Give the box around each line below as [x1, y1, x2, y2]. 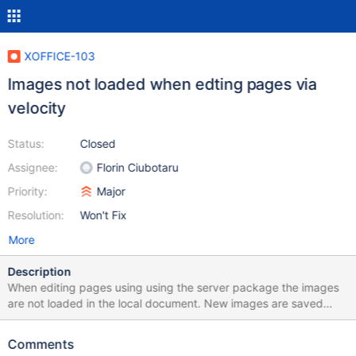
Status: [7, 137, 44, 150]
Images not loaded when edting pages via [7, 75, 317, 94]
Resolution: [7, 208, 64, 222]
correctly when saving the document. [7, 312, 201, 326]
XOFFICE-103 [24, 49, 95, 63]
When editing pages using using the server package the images [7, 281, 339, 294]
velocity [7, 99, 66, 118]
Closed [79, 137, 116, 150]
